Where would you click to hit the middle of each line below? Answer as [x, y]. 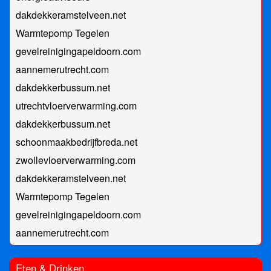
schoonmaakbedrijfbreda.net [77, 142]
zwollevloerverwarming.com [76, 160]
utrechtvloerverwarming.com [76, 106]
